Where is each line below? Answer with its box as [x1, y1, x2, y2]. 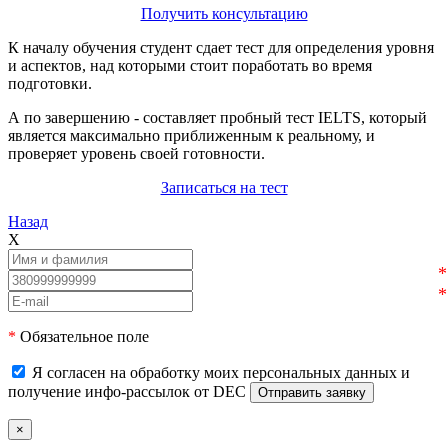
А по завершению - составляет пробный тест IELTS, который [8, 109, 427, 127]
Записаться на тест [160, 179, 288, 197]
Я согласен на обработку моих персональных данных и [32, 364, 410, 382]
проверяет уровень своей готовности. [8, 145, 265, 163]
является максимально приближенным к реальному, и [8, 127, 375, 145]
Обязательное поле [16, 328, 149, 346]
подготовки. [8, 75, 92, 93]
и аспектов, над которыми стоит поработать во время [8, 57, 372, 75]
